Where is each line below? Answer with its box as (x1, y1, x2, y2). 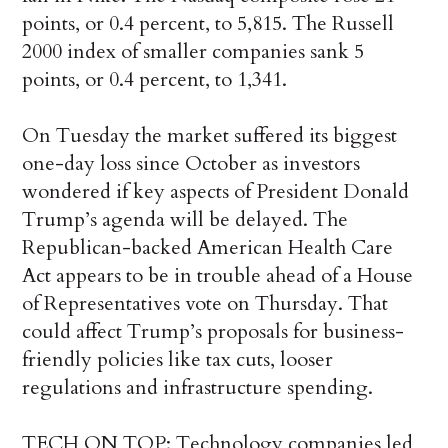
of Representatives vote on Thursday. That (22, 290, 389, 318)
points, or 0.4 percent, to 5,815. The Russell (22, 10, 395, 38)
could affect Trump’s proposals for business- (22, 318, 405, 346)
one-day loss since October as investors (22, 150, 361, 178)
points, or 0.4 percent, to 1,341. (22, 66, 288, 94)
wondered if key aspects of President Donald (22, 178, 410, 206)
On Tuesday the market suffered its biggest (22, 122, 398, 150)
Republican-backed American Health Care (22, 234, 394, 262)
